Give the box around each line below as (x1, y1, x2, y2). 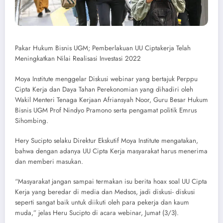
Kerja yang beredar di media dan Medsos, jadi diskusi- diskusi (15, 187, 195, 197)
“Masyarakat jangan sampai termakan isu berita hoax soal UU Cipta (15, 176, 207, 186)
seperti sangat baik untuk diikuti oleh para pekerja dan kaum (15, 197, 189, 207)
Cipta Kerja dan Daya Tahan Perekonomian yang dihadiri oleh (15, 84, 193, 94)
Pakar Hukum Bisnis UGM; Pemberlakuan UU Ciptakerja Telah (15, 43, 191, 53)
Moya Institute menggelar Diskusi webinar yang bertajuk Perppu (15, 74, 198, 84)
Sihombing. (15, 115, 48, 125)
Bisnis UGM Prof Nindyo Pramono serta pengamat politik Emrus (15, 105, 197, 115)
